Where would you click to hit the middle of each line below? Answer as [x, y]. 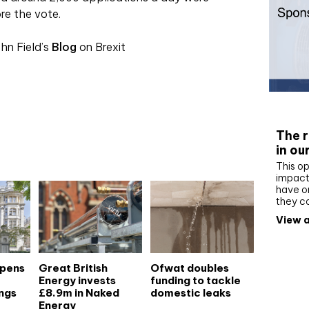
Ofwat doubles [189, 268]
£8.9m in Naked [79, 292]
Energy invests [77, 280]
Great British [73, 268]
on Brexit [101, 47]
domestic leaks [190, 292]
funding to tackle [195, 280]
